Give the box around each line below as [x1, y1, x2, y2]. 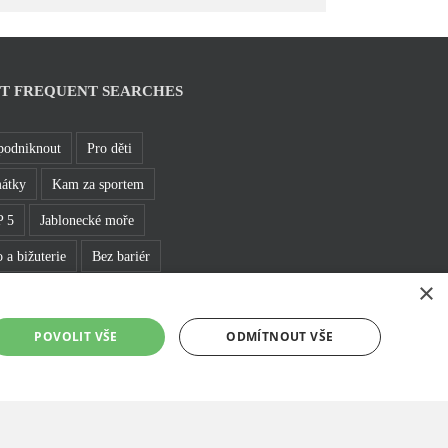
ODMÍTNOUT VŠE [226, 328, 334, 345]
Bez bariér [92, 247, 150, 264]
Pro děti [87, 139, 132, 156]
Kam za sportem [52, 175, 144, 192]
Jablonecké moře [40, 211, 134, 228]
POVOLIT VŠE [34, 328, 118, 345]
